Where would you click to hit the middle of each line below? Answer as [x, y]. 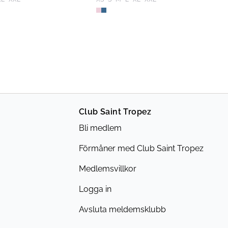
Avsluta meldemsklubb [122, 209]
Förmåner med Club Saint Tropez [141, 148]
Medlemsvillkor [107, 169]
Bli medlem [100, 128]
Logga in [95, 189]
